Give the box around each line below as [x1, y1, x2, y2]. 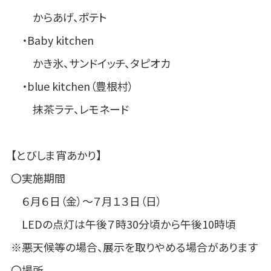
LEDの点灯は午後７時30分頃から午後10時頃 [10, 216, 236, 232]
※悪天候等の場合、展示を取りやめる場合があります [10, 239, 258, 255]
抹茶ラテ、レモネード [10, 101, 129, 117]
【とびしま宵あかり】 [10, 147, 102, 163]
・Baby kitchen [10, 32, 94, 48]
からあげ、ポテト [10, 9, 107, 25]
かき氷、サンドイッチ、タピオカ [10, 55, 171, 71]
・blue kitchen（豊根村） [10, 78, 134, 94]
